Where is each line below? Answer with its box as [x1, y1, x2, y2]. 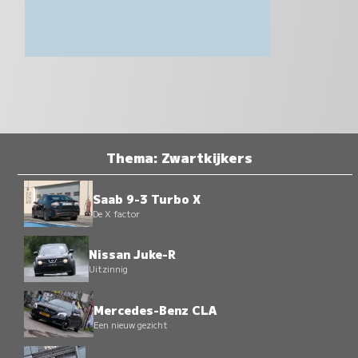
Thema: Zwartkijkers [105, 146, 253, 167]
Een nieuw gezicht [93, 317, 168, 331]
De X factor [92, 207, 140, 221]
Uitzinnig [89, 262, 129, 276]
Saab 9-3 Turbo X [92, 190, 201, 208]
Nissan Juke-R [89, 245, 177, 263]
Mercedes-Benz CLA [93, 300, 217, 318]
